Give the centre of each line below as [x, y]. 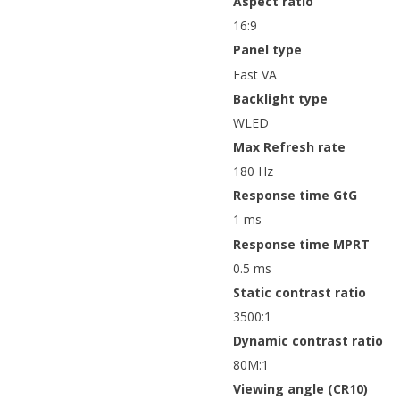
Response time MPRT [301, 244]
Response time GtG [295, 196]
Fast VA [255, 74]
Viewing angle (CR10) [300, 389]
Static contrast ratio [300, 292]
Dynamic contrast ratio [308, 341]
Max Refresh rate [289, 146]
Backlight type [280, 98]
